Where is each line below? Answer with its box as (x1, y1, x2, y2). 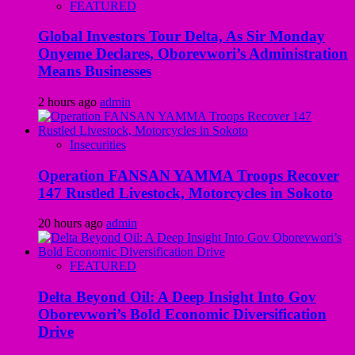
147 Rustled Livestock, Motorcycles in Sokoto (38, 184, 333, 201)
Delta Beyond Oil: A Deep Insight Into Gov (38, 288, 316, 306)
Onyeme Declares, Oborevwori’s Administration (38, 45, 348, 63)
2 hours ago (38, 95, 100, 109)
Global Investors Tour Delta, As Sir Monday (38, 28, 325, 45)
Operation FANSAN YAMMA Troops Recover (38, 166, 339, 184)
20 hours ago (38, 216, 106, 231)
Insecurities (70, 138, 126, 151)
